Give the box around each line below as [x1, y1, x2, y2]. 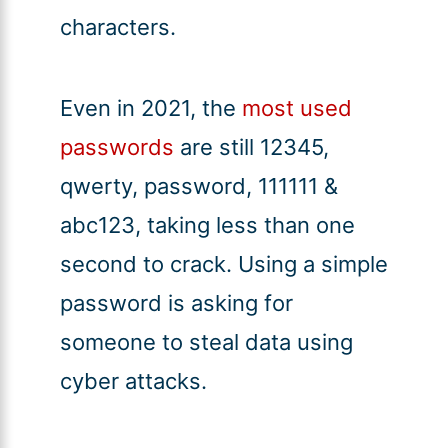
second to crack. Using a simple [59, 251, 388, 278]
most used [241, 95, 352, 122]
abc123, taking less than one [59, 212, 355, 239]
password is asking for [59, 290, 293, 317]
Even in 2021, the [59, 95, 236, 122]
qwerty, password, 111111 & [59, 173, 338, 200]
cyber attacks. [59, 368, 207, 395]
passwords [59, 134, 174, 161]
